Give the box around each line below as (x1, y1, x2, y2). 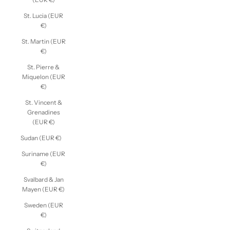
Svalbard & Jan (23, 175, 64, 183)
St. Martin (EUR (21, 37, 66, 45)
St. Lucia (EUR (24, 11, 63, 20)
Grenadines (27, 108, 60, 116)
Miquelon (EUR (22, 72, 65, 81)
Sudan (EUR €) (21, 133, 62, 142)
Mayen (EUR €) (22, 185, 65, 193)
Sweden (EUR (24, 201, 63, 209)
